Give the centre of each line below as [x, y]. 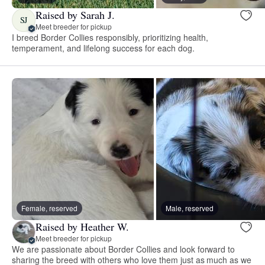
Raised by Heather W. [82, 227]
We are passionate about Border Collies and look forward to [124, 249]
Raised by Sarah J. [75, 15]
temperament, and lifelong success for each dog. [103, 48]
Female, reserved [49, 208]
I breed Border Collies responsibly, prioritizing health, [110, 37]
